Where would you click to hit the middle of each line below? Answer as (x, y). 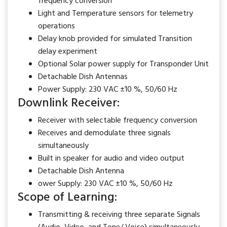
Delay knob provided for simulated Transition (115, 39)
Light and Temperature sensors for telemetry (116, 14)
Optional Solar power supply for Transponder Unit (123, 64)
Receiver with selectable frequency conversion (118, 121)
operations (56, 26)
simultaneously (63, 146)
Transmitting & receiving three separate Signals (119, 215)
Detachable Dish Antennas (83, 77)
